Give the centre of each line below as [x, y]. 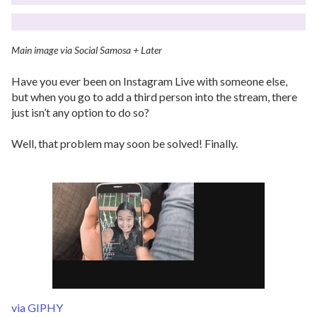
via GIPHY [37, 307]
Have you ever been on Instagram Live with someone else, [149, 81]
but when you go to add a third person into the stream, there [154, 97]
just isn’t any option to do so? [80, 112]
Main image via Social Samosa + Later [87, 50]
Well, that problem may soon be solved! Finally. [125, 143]
